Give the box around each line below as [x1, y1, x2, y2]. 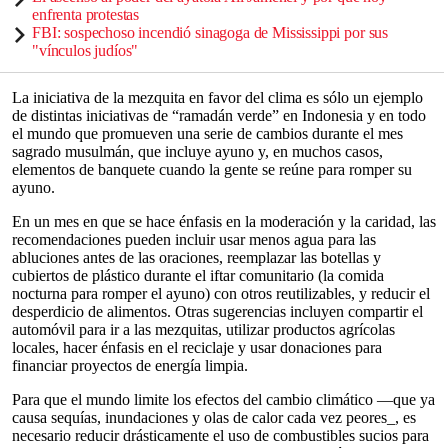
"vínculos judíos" [32, 42, 139, 59]
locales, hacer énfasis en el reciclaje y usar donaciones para [12, 339, 382, 356]
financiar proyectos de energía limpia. [12, 357, 248, 374]
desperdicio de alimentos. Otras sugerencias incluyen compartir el [12, 303, 423, 320]
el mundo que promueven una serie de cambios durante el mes [12, 125, 403, 142]
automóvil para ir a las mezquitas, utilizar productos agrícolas [12, 321, 395, 338]
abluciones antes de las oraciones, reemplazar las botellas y [12, 249, 381, 266]
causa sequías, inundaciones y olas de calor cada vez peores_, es [12, 409, 416, 426]
